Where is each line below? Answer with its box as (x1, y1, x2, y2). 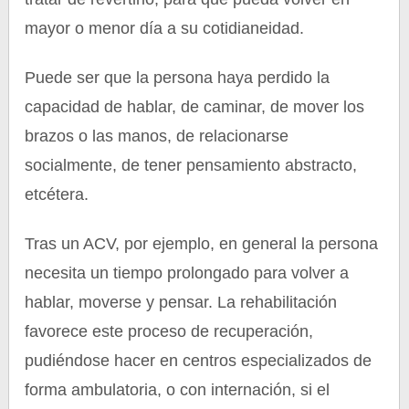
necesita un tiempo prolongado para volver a (25, 264, 350, 282)
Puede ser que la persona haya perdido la (25, 68, 330, 87)
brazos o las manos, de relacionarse (25, 127, 289, 145)
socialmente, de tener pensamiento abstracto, (25, 156, 358, 174)
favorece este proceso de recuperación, (25, 322, 314, 341)
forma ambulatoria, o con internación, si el (25, 381, 330, 399)
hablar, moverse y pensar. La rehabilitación (25, 293, 338, 311)
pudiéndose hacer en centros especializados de (25, 351, 372, 370)
